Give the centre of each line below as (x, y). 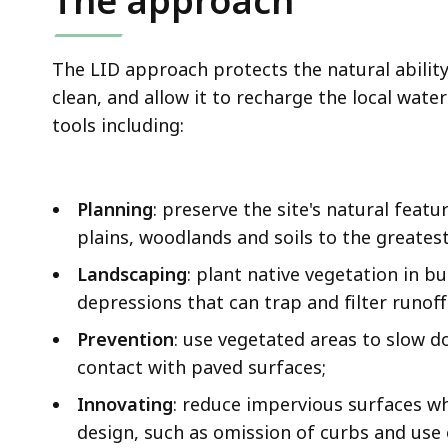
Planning (115, 208)
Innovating (125, 403)
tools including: (118, 124)
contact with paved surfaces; (201, 366)
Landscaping (132, 273)
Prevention (125, 338)
